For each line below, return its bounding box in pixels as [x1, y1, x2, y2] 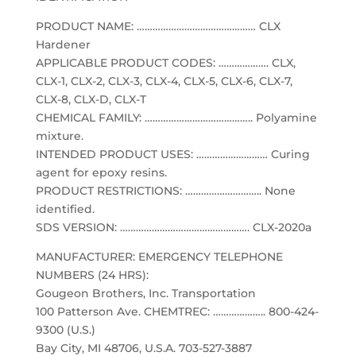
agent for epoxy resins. [35, 165, 167, 180]
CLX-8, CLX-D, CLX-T [35, 92, 146, 106]
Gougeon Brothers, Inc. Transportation [35, 286, 256, 300]
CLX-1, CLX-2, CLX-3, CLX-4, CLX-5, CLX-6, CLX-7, [35, 74, 292, 88]
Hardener [35, 37, 91, 52]
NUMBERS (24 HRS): [35, 268, 149, 282]
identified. [35, 202, 95, 216]
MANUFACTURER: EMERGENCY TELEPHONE [35, 250, 283, 264]
